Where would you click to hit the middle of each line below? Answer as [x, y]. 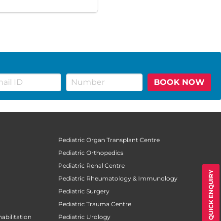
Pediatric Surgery [84, 191]
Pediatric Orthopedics [91, 152]
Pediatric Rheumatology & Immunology [118, 178]
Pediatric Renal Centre [92, 165]
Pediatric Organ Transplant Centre [109, 140]
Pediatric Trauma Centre [95, 204]
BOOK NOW [179, 82]
